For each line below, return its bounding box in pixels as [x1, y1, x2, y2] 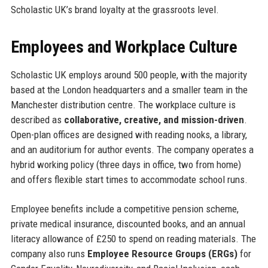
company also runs [10, 248, 87, 260]
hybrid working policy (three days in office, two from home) [10, 159, 241, 171]
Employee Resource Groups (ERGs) [87, 248, 237, 260]
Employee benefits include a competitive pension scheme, [10, 203, 239, 215]
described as [10, 114, 64, 126]
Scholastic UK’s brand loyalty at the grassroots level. [10, 4, 219, 16]
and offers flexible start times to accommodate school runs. [10, 173, 248, 186]
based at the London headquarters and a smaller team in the [10, 84, 248, 96]
